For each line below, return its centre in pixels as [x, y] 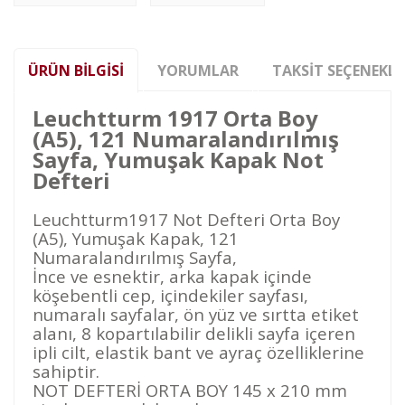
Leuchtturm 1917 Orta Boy [175, 118]
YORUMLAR [198, 71]
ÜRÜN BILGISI [76, 70]
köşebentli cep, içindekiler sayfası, [170, 295]
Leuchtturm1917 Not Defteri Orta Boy [186, 219]
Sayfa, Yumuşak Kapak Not [178, 159]
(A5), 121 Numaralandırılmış [186, 138]
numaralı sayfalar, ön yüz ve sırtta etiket [196, 314]
